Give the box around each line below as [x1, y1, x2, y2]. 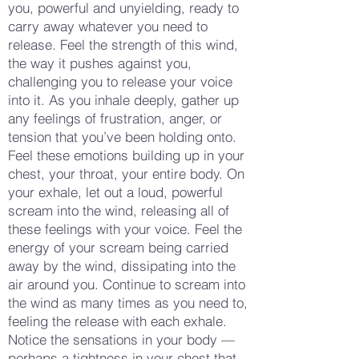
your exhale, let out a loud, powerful [8, 184, 223, 200]
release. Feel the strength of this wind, [8, 36, 238, 53]
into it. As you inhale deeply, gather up [8, 91, 239, 108]
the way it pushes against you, [8, 54, 192, 71]
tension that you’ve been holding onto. [8, 128, 236, 145]
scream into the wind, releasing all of [8, 202, 229, 219]
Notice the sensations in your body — [8, 331, 235, 348]
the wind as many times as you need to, [8, 294, 248, 311]
